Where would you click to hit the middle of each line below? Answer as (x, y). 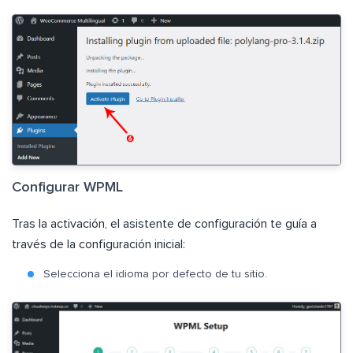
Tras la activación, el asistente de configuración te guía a (164, 223)
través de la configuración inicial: (98, 244)
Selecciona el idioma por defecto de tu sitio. (155, 274)
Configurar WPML (67, 187)
